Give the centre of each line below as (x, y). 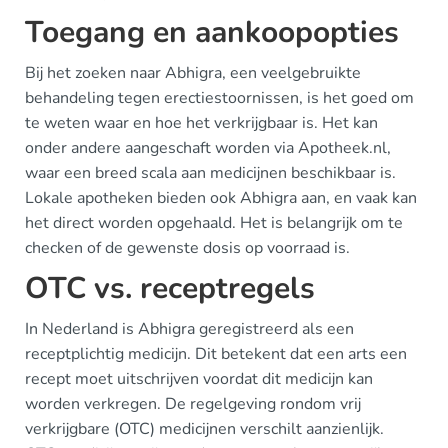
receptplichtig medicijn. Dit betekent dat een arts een (216, 354)
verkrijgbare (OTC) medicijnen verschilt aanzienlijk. (204, 429)
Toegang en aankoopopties (212, 32)
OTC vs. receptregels (170, 288)
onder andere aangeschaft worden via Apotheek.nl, (208, 148)
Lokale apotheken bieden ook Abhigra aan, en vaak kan (221, 198)
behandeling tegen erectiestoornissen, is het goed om (219, 98)
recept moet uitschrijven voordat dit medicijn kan (199, 379)
